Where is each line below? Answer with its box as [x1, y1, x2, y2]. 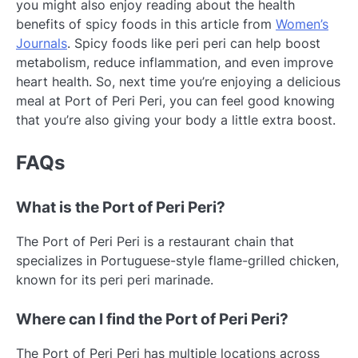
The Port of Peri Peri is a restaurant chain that [16, 233, 294, 250]
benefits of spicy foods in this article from [16, 15, 276, 32]
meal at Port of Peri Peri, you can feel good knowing [16, 92, 335, 109]
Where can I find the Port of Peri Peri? [16, 310, 288, 329]
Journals [16, 34, 67, 51]
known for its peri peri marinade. [16, 272, 213, 288]
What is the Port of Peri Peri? [16, 197, 225, 217]
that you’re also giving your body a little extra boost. [16, 111, 336, 128]
